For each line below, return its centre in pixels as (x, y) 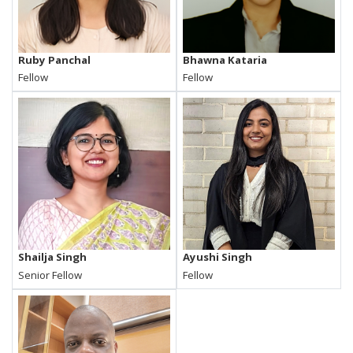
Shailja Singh (53, 257)
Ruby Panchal (55, 59)
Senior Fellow (50, 275)
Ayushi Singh (218, 257)
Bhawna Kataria (225, 59)
